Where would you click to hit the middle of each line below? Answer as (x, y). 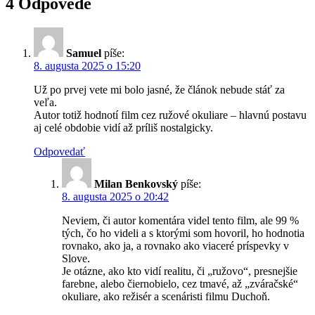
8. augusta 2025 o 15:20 (87, 65)
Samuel (84, 53)
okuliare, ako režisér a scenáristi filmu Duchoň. (166, 296)
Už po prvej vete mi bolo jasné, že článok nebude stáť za (159, 89)
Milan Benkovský (136, 184)
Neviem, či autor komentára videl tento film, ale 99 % (180, 220)
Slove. (76, 258)
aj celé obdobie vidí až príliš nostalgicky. (123, 127)
